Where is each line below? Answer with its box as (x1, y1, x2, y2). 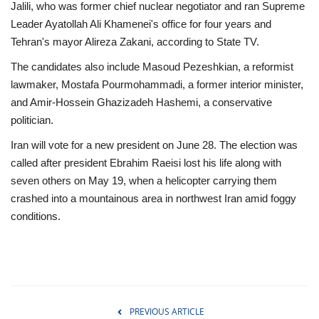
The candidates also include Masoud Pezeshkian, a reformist (11, 60, 293, 73)
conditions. (11, 209, 61, 222)
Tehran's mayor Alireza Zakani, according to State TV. (11, 35, 259, 48)
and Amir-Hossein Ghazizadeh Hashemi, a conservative (11, 95, 272, 108)
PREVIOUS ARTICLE (129, 305, 204, 318)
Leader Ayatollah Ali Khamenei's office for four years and (11, 17, 271, 30)
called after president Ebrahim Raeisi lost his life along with (11, 156, 281, 169)
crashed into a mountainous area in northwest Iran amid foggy (11, 192, 296, 204)
